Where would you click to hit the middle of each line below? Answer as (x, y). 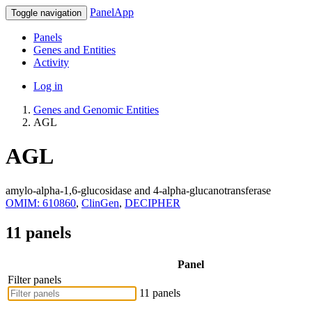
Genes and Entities (75, 50)
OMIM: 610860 (41, 203)
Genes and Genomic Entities (96, 110)
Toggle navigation (46, 13)
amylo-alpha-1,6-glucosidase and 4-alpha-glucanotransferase (138, 190)
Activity (51, 62)
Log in (48, 86)
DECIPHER (153, 203)
